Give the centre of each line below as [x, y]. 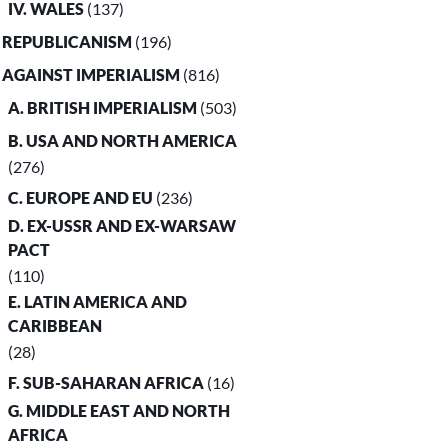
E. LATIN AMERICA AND [98, 302]
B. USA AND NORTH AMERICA [123, 141]
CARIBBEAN [55, 326]
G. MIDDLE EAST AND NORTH [119, 411]
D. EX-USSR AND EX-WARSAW [122, 226]
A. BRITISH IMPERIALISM [103, 108]
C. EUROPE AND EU [81, 198]
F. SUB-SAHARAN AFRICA [106, 383]
